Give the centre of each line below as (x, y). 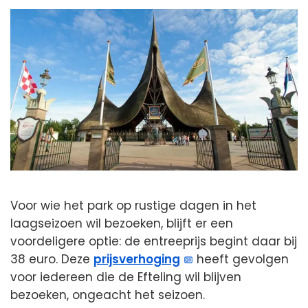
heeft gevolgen (241, 260)
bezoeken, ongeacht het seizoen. (108, 295)
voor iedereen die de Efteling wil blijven (126, 277)
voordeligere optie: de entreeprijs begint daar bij (154, 242)
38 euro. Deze (52, 260)
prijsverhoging (137, 260)
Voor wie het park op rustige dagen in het (133, 206)
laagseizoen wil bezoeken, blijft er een (122, 224)
